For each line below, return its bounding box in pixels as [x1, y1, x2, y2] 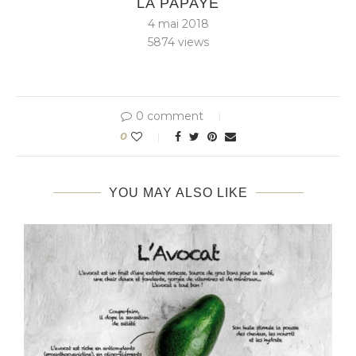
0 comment [135, 109, 203, 124]
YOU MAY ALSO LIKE [108, 186, 248, 200]
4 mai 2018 [147, 17, 209, 32]
